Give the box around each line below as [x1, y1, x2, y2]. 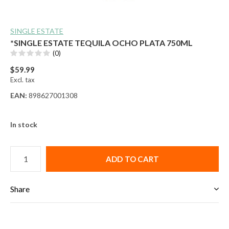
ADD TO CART [105, 154, 159, 164]
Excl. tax [10, 75, 35, 84]
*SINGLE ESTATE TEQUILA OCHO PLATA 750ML [10, 37, 193, 48]
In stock [10, 120, 37, 129]
